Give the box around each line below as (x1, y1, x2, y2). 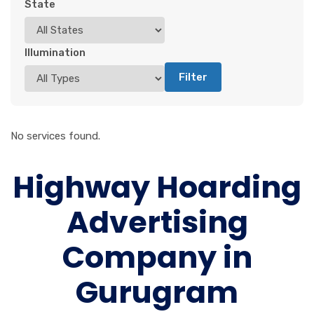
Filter (179, 70, 207, 83)
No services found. (11, 129, 100, 142)
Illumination (25, 46, 86, 59)
